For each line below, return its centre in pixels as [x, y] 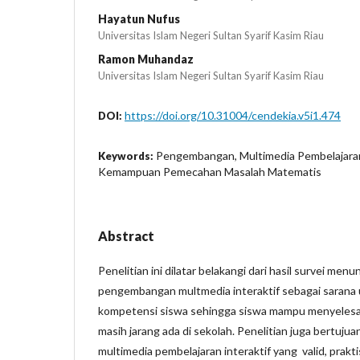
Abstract [126, 235]
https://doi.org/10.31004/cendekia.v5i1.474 [233, 115]
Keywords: [127, 155]
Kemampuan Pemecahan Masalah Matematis [210, 171]
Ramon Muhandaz [146, 59]
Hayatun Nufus [139, 18]
